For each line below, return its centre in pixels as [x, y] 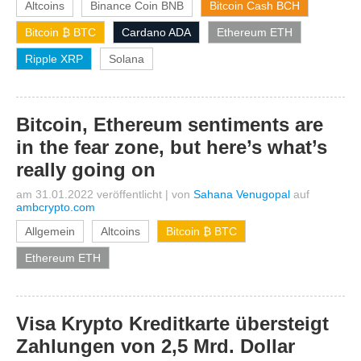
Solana [127, 59]
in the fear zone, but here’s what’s [172, 147]
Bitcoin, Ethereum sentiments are [170, 124]
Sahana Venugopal [242, 194]
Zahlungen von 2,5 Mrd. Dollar [156, 346]
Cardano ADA [156, 32]
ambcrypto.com [56, 207]
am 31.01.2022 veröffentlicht [89, 194]
